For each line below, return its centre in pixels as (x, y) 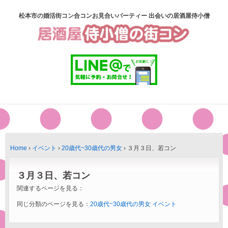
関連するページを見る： (50, 188)
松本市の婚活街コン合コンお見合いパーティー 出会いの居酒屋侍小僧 (114, 16)
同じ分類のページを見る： (53, 204)
